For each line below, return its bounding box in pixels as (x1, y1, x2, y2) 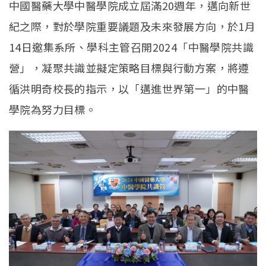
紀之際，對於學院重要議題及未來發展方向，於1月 (9, 18, 256, 34)
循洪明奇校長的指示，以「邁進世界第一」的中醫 (9, 80, 249, 96)
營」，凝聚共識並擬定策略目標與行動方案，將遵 (9, 59, 249, 75)
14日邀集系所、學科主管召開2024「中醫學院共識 (9, 39, 254, 55)
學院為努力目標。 (9, 101, 97, 117)
